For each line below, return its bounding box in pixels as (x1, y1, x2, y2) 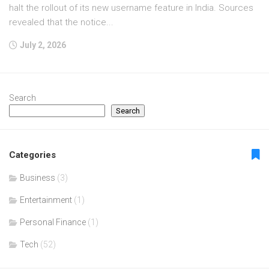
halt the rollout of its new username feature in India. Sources (9, 2, 253, 13)
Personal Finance (20, 217, 86, 227)
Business (20, 173, 55, 183)
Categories (9, 150, 56, 160)
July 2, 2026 (20, 40, 66, 50)
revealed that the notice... (9, 17, 113, 28)
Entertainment (20, 195, 72, 205)
